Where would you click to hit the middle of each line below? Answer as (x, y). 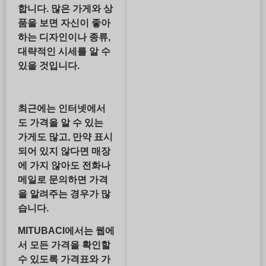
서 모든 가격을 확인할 (64, 245)
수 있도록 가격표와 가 (64, 259)
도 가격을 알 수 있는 (61, 122)
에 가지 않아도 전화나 (64, 165)
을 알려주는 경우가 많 (64, 194)
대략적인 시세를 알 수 (64, 51)
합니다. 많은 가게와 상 (65, 8)
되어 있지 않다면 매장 (64, 151)
